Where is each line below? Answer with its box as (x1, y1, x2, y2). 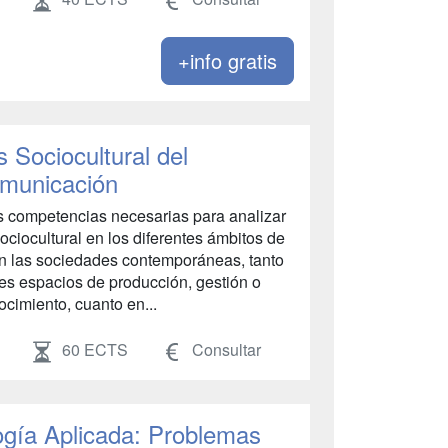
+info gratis (178, 45, 277, 75)
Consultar (188, 337, 262, 361)
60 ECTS (61, 337, 128, 361)
